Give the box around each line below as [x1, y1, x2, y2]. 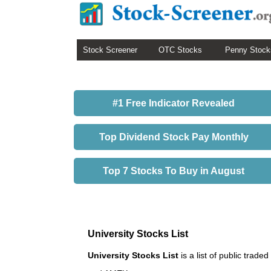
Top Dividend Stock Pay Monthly [99, 132, 249, 142]
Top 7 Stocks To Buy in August [103, 166, 244, 176]
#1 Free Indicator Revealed [113, 98, 235, 108]
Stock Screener [83, 45, 137, 54]
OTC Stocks [158, 45, 202, 54]
